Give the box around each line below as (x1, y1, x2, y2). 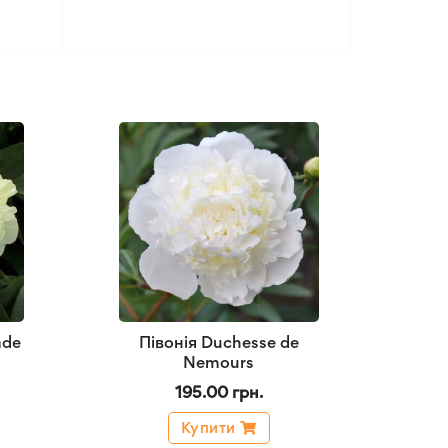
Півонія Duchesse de (138, 332, 299, 352)
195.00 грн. (174, 382, 263, 402)
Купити (180, 418, 236, 437)
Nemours (183, 352, 254, 372)
